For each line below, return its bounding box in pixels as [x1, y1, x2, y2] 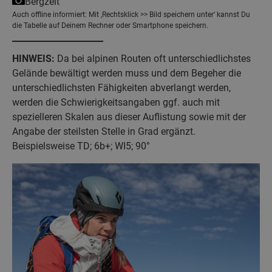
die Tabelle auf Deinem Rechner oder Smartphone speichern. [12, 21, 208, 30]
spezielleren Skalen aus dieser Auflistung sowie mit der [12, 110, 246, 123]
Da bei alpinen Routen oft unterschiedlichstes [55, 52, 251, 64]
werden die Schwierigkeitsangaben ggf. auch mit [12, 96, 220, 108]
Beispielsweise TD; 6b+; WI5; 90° [12, 140, 150, 152]
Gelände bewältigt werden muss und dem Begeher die [12, 67, 241, 79]
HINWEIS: [12, 52, 55, 64]
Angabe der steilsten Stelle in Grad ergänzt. [12, 125, 195, 137]
